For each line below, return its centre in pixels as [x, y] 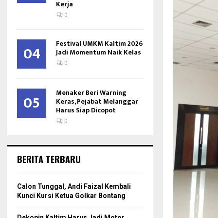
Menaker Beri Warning [91, 93]
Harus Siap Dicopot [86, 110]
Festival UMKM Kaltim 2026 [99, 44]
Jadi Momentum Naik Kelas [99, 52]
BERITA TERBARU [49, 159]
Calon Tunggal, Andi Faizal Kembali [74, 186]
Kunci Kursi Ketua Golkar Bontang [71, 196]
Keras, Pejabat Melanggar [97, 101]
